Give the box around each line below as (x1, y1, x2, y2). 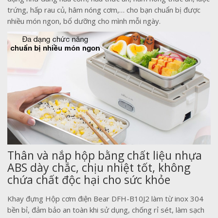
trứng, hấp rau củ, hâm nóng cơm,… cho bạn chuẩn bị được (7, 5, 200, 15)
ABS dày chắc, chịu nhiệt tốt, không (7, 160, 190, 176)
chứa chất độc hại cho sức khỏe (7, 172, 170, 188)
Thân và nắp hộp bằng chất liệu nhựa (7, 147, 202, 163)
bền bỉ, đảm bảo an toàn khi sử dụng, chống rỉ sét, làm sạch (7, 205, 204, 215)
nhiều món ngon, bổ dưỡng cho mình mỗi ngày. (7, 16, 161, 26)
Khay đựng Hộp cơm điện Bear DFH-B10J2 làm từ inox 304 (7, 194, 203, 204)
